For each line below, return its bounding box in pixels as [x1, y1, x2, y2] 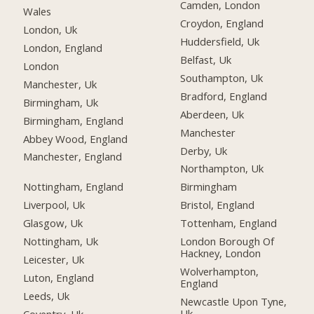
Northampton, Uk [180, 161, 264, 176]
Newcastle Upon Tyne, [180, 294, 287, 308]
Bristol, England [180, 198, 255, 212]
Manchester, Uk [23, 76, 97, 91]
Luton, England [23, 270, 95, 285]
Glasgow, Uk [23, 216, 83, 231]
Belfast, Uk [180, 53, 232, 67]
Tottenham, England [180, 216, 278, 231]
